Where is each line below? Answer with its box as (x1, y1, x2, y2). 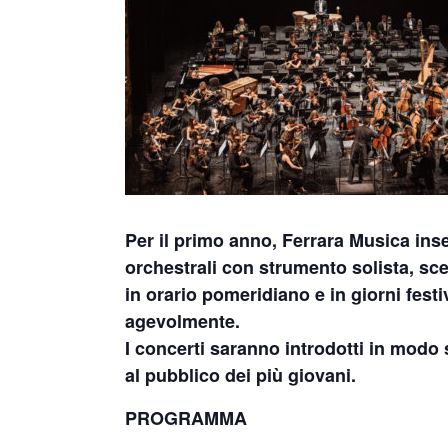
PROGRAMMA (125, 405, 247, 431)
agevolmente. (125, 308, 240, 334)
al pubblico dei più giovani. (125, 362, 356, 388)
